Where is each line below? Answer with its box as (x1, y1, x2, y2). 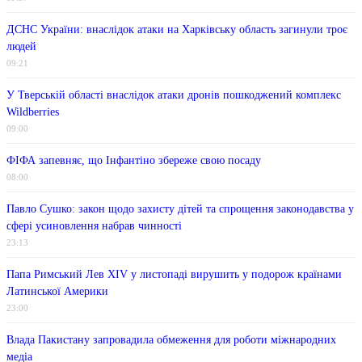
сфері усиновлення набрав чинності (6, 220, 182, 233)
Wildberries (6, 106, 59, 119)
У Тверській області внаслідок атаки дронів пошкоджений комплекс (6, 89, 341, 102)
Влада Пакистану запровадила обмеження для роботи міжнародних (6, 334, 336, 347)
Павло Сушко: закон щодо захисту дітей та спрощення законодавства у (6, 203, 354, 216)
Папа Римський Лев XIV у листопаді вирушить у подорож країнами (6, 268, 342, 281)
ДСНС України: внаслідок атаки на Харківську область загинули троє (6, 23, 347, 36)
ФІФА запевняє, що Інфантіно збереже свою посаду (6, 154, 261, 167)
